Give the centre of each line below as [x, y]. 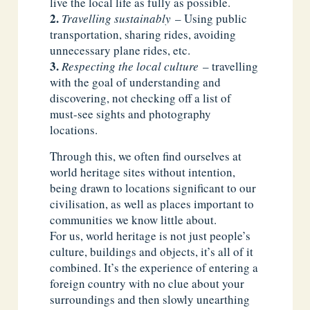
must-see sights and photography [131, 114]
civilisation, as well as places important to [152, 203]
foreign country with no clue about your [147, 283]
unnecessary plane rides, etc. [120, 51]
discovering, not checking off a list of [141, 98]
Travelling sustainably [117, 19]
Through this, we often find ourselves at [146, 156]
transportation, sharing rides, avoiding [143, 35]
